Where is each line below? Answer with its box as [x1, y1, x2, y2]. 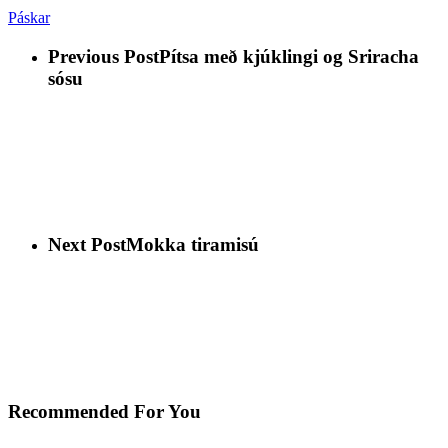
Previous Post [48, 45, 159, 67]
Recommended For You [8, 400, 201, 422]
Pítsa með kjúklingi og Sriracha [159, 45, 419, 67]
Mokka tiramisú [126, 234, 259, 256]
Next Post [48, 234, 126, 256]
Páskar [8, 9, 50, 27]
